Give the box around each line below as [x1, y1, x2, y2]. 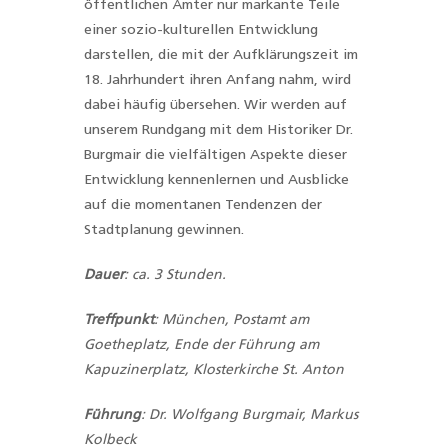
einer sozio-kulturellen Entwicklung [84, 22, 318, 38]
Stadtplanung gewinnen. [84, 222, 244, 238]
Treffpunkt [84, 312, 154, 328]
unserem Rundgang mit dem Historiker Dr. [84, 122, 353, 138]
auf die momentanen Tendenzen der [84, 197, 322, 213]
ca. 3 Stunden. [132, 267, 226, 283]
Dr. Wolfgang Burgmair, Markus [149, 407, 358, 423]
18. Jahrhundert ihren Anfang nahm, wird [84, 72, 351, 88]
